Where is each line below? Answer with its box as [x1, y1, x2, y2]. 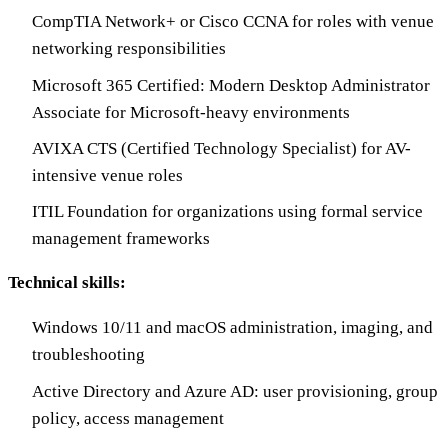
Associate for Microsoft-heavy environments [32, 102, 350, 122]
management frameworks [32, 229, 210, 249]
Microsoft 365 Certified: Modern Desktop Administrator [32, 75, 430, 95]
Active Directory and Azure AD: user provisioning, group [32, 381, 438, 401]
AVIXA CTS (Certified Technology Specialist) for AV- [32, 138, 411, 158]
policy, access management [32, 408, 224, 428]
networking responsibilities [32, 39, 226, 59]
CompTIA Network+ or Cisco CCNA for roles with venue [32, 12, 434, 32]
